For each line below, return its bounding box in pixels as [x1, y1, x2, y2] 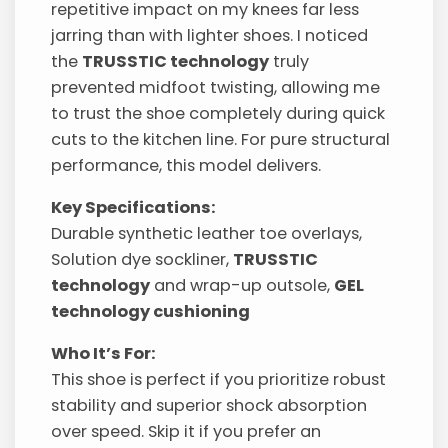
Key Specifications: [51, 195, 217, 219]
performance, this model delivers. [51, 153, 322, 177]
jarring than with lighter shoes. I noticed [51, 23, 369, 47]
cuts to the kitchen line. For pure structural [51, 127, 391, 151]
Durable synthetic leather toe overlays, [51, 221, 363, 245]
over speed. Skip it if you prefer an [51, 420, 322, 444]
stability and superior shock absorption [51, 394, 368, 418]
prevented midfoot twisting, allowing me [51, 75, 381, 99]
